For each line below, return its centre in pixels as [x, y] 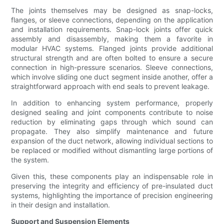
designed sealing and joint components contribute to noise [112, 112]
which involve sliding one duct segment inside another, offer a [112, 77]
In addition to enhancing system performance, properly [112, 103]
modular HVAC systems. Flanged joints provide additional [112, 48]
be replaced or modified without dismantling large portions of [112, 150]
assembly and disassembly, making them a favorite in [112, 39]
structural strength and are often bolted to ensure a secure [112, 58]
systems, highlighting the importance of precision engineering [112, 195]
